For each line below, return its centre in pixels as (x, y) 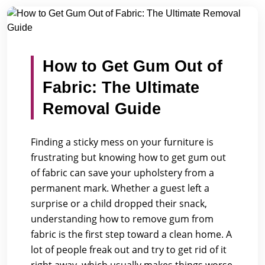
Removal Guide (102, 109)
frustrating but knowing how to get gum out (128, 157)
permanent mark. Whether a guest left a (120, 188)
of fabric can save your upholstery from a (122, 173)
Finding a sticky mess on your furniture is (122, 142)
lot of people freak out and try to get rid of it (129, 250)
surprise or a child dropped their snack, (119, 203)
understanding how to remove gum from (122, 219)
